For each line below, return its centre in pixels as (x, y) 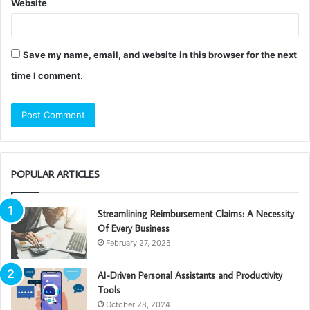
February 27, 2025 (138, 243)
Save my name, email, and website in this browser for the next (160, 55)
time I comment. (47, 76)
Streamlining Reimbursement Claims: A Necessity (196, 214)
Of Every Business (134, 229)
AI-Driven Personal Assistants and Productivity (190, 276)
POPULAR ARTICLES (55, 174)
